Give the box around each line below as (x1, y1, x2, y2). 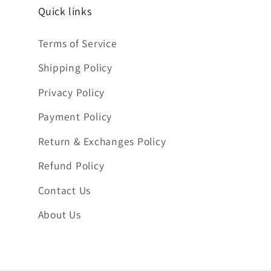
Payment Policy (38, 109, 112, 123)
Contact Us (38, 183, 91, 197)
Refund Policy (38, 158, 105, 172)
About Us (38, 207, 81, 221)
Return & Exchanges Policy (38, 134, 166, 148)
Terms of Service (38, 36, 117, 50)
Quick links (38, 4, 92, 18)
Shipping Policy (38, 60, 113, 74)
